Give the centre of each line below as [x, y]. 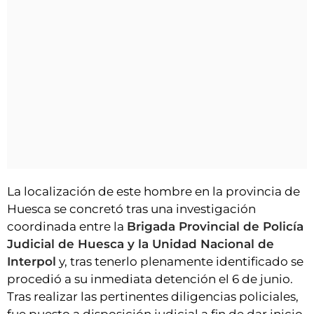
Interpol [32, 262]
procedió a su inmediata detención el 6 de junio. [150, 279]
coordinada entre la [67, 227]
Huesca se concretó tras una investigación [131, 209]
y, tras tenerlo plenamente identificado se [180, 262]
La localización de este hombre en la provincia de [153, 192]
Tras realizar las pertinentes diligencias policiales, [153, 297]
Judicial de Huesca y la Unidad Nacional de [141, 244]
